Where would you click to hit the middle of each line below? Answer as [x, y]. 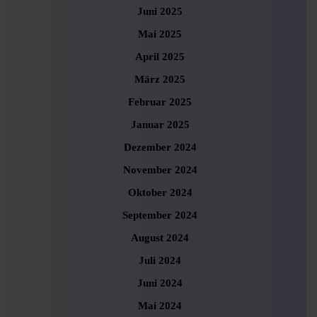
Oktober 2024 [160, 192]
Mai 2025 [160, 34]
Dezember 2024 [160, 147]
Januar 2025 [160, 125]
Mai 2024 [160, 306]
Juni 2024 [160, 283]
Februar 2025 [160, 102]
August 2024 [160, 238]
